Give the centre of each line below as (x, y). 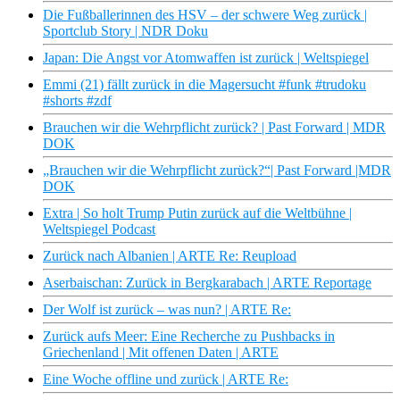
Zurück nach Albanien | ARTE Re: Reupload (170, 256)
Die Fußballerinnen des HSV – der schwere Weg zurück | (205, 15)
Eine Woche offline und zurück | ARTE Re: (166, 379)
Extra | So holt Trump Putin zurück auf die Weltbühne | (197, 213)
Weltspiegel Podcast (99, 229)
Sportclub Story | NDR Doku (125, 31)
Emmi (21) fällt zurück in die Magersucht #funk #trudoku (204, 85)
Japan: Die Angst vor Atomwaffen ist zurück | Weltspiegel (206, 58)
